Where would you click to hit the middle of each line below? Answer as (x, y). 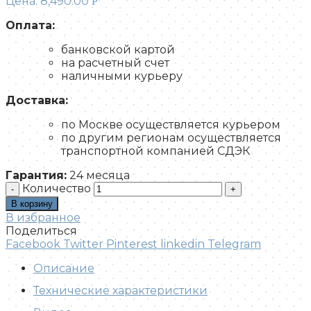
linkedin (183, 244)
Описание (64, 268)
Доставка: (39, 100)
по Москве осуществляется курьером (171, 124)
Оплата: (30, 25)
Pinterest (132, 244)
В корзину (32, 203)
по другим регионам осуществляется (171, 137)
